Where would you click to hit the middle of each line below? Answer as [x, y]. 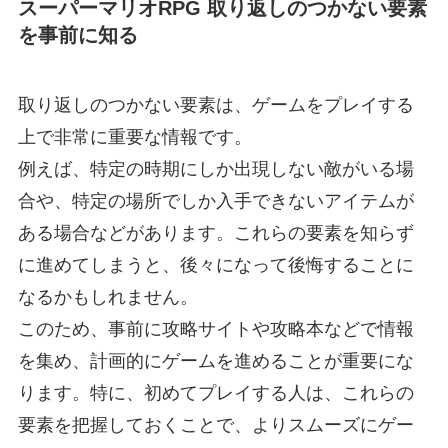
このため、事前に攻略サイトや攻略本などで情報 [215, 328]
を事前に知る [77, 35]
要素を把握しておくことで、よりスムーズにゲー [215, 424]
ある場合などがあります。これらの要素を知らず [215, 232]
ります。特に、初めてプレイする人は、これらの [215, 392]
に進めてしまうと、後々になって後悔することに [215, 264]
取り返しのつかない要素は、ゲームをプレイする [215, 104]
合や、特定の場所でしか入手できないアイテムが [215, 200]
